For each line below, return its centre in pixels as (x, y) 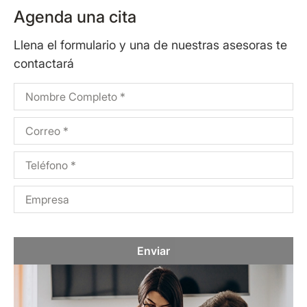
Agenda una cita (75, 17)
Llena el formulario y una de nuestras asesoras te (150, 45)
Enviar (153, 251)
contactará (44, 64)
